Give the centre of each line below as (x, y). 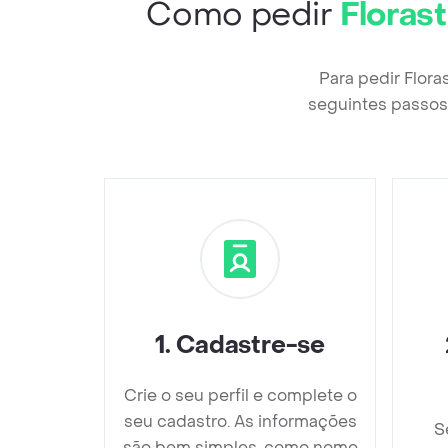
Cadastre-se (250, 345)
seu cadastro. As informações (240, 421)
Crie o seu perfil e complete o (240, 395)
